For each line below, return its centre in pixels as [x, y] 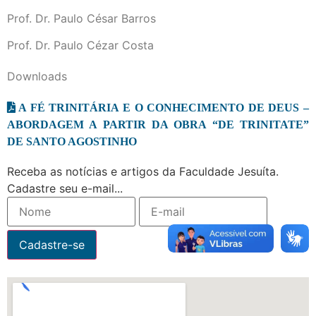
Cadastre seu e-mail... [65, 188]
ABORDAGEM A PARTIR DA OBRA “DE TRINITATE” [158, 124]
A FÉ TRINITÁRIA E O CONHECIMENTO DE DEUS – [164, 107]
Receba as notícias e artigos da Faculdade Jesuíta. [143, 171]
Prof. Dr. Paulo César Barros [81, 18]
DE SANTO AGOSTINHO [72, 141]
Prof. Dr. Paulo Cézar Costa [80, 45]
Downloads [37, 76]
